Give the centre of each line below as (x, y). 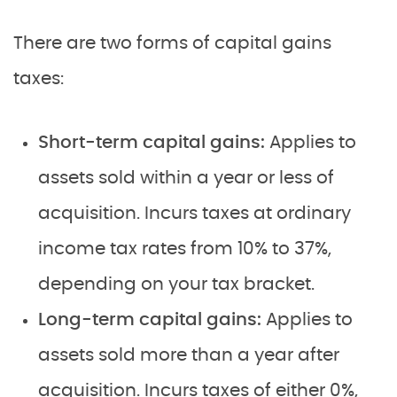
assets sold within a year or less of (186, 178)
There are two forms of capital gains (172, 43)
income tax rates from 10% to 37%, (185, 249)
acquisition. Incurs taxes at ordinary (195, 213)
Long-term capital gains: (152, 319)
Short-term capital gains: (154, 142)
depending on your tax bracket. (176, 284)
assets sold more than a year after (189, 355)
